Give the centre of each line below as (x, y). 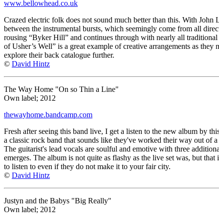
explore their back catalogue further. (59, 55)
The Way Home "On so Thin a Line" (61, 89)
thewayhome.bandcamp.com (48, 114)
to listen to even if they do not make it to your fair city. (87, 166)
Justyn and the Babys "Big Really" (58, 200)
